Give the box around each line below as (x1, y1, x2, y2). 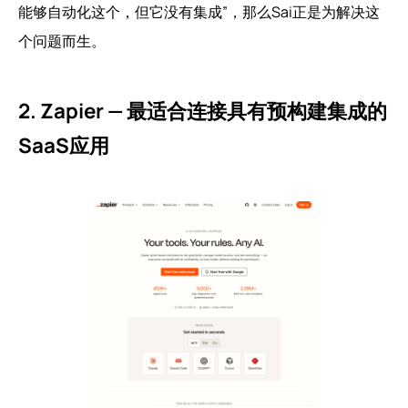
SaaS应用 (18, 130, 109, 159)
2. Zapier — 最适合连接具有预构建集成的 (18, 96, 387, 125)
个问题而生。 (18, 30, 106, 51)
